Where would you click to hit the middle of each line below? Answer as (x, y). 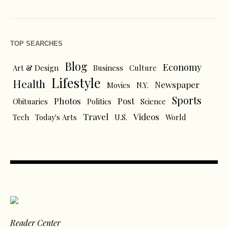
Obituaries (30, 102)
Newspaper (177, 85)
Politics (99, 102)
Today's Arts (56, 117)
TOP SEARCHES (36, 44)
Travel (96, 117)
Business (108, 68)
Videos (146, 117)
